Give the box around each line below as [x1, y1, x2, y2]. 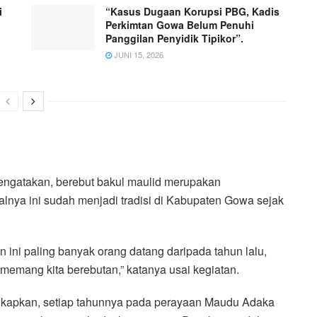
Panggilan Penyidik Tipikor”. [105, 30, 243, 45]
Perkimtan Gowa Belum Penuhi [105, 17, 254, 32]
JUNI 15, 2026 [112, 48, 163, 60]
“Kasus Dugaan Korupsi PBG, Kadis [105, 4, 279, 18]
